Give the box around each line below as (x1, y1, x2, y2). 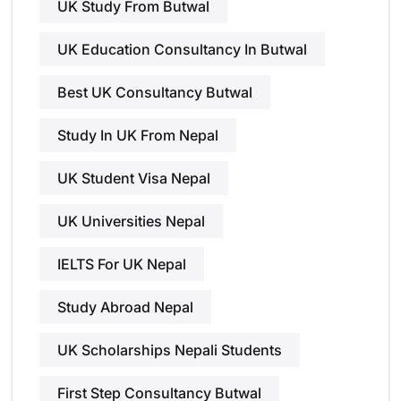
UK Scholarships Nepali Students (57, 341, 282, 359)
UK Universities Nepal (57, 212, 205, 230)
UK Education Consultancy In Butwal (57, 40, 307, 58)
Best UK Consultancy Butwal (57, 83, 252, 101)
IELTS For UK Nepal (57, 255, 186, 273)
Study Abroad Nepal (57, 298, 193, 316)
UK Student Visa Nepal (57, 169, 210, 187)
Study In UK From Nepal (57, 126, 218, 144)
